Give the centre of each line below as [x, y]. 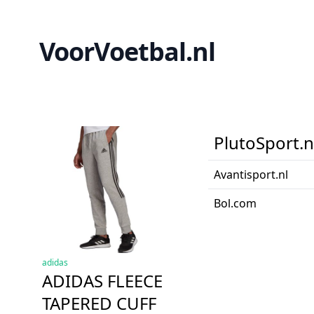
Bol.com [235, 203]
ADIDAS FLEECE [102, 281]
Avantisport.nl [251, 175]
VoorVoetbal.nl [128, 52]
